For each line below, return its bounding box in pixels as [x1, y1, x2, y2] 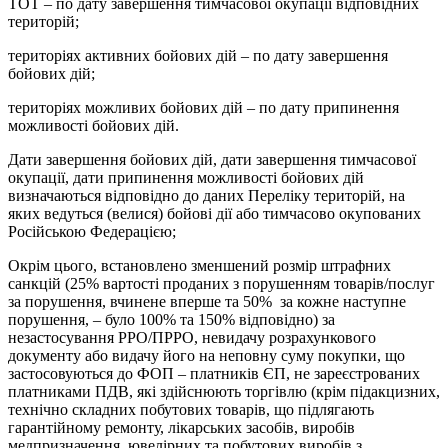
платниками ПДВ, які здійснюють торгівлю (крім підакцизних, [8, 382, 440, 400]
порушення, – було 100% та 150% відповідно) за [8, 310, 335, 328]
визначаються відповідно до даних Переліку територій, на [8, 186, 405, 204]
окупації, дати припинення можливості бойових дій [8, 168, 364, 186]
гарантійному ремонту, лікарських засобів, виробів [8, 418, 355, 436]
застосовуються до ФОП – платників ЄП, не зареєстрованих [8, 364, 420, 382]
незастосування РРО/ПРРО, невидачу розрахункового [8, 328, 376, 346]
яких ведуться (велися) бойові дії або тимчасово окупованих [8, 204, 421, 222]
